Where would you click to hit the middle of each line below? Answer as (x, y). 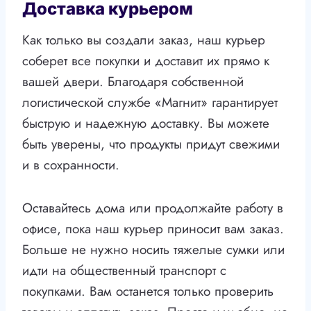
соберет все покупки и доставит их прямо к (146, 61)
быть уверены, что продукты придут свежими (151, 144)
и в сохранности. (71, 165)
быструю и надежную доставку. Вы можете (146, 124)
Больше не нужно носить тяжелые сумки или (153, 250)
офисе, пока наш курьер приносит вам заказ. (153, 229)
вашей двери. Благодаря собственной (133, 82)
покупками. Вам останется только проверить (148, 292)
